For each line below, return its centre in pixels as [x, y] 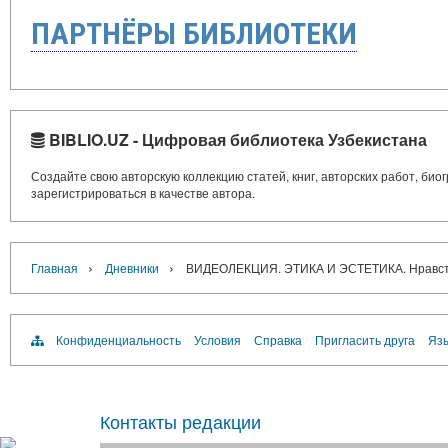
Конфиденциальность [118, 339]
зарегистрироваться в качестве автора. [143, 192]
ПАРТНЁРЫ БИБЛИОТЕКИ [194, 33]
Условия [217, 339]
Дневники [132, 267]
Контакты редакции [180, 420]
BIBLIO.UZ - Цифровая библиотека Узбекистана [236, 139]
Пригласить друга [365, 339]
